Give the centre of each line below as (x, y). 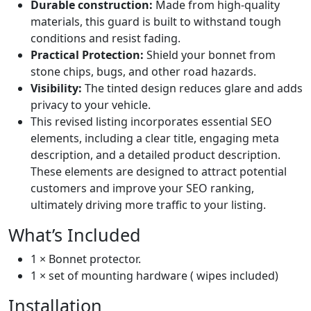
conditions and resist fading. (106, 38)
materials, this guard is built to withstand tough (156, 21)
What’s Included (75, 234)
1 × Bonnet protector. (86, 259)
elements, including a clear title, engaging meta (155, 138)
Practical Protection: (87, 54)
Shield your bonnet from (210, 54)
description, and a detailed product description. (155, 154)
